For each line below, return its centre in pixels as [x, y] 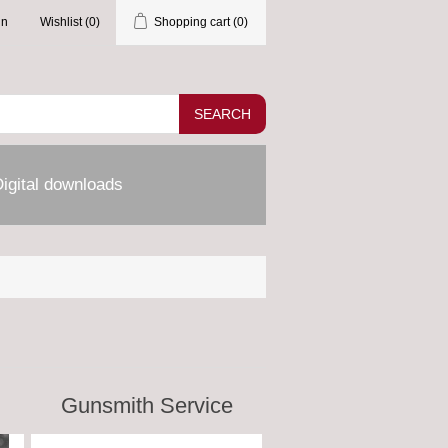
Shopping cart [192, 22]
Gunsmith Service [146, 405]
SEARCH [222, 114]
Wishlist [61, 22]
